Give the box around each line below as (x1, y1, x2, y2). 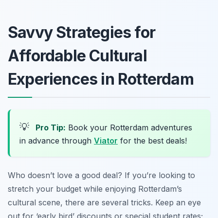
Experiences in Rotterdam (8, 69, 194, 89)
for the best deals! (118, 135, 187, 145)
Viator (94, 135, 118, 145)
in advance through (19, 135, 94, 145)
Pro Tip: (36, 122, 66, 132)
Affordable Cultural (8, 46, 147, 65)
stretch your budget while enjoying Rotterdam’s (8, 183, 182, 194)
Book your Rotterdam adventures (66, 122, 192, 132)
